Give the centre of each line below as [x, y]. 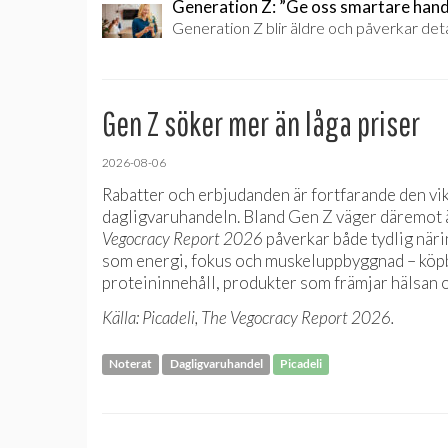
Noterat [131, 363]
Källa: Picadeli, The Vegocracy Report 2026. [248, 317]
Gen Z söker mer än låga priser [261, 123]
